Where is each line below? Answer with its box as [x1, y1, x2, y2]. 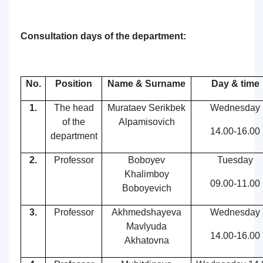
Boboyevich [122, 183, 171, 193]
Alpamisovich [118, 117, 175, 127]
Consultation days [21, 31, 102, 41]
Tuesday [217, 155, 253, 165]
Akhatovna [124, 235, 169, 245]
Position [55, 79, 92, 89]
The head [53, 103, 94, 113]
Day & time [211, 79, 259, 89]
